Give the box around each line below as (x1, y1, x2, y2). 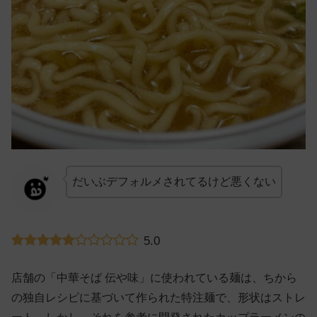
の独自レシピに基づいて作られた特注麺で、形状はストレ (11, 292, 306, 304)
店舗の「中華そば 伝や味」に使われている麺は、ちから (11, 272, 297, 284)
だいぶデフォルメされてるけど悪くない (71, 175, 276, 188)
